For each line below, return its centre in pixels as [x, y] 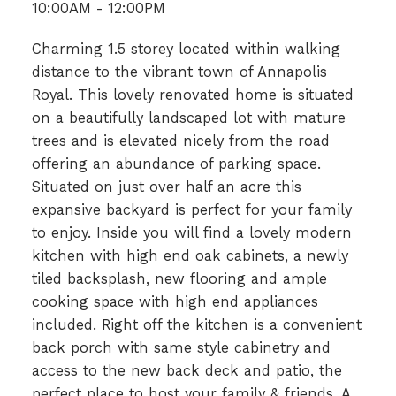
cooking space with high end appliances [175, 301]
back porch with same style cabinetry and [181, 347]
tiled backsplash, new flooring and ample [179, 278]
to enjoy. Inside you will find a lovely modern [191, 232]
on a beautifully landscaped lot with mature [188, 118]
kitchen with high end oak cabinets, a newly [190, 255]
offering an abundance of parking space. [176, 164]
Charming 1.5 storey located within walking [186, 49]
